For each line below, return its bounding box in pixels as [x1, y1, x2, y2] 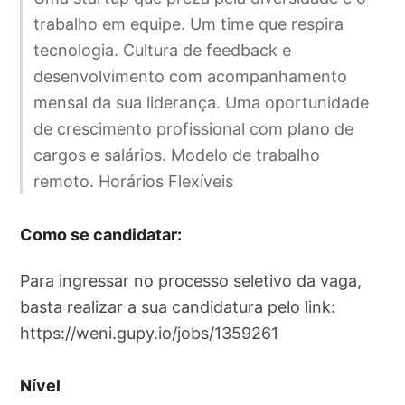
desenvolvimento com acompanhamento [33, 67, 348, 87]
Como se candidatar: [20, 224, 183, 244]
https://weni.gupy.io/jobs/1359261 [20, 323, 279, 343]
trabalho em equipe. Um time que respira [33, 14, 344, 34]
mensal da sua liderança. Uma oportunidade [33, 93, 370, 113]
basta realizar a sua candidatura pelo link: [20, 297, 336, 316]
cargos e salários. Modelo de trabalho [33, 146, 321, 165]
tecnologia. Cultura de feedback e [33, 41, 292, 61]
